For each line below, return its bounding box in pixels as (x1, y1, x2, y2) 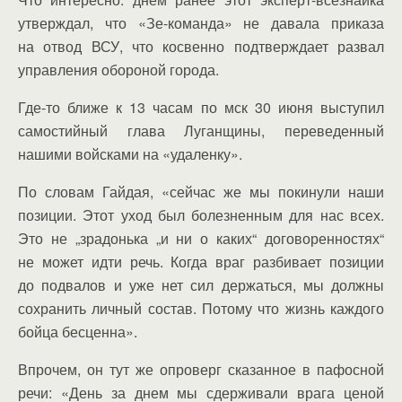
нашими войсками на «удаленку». (18, 144, 242, 164)
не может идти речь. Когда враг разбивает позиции (18, 251, 384, 272)
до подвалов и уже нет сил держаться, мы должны (18, 275, 384, 295)
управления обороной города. (18, 59, 219, 80)
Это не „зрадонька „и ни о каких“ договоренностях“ (18, 228, 384, 249)
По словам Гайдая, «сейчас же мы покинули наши (18, 181, 384, 202)
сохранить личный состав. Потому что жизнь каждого (18, 298, 384, 319)
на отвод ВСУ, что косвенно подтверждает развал (18, 36, 384, 57)
